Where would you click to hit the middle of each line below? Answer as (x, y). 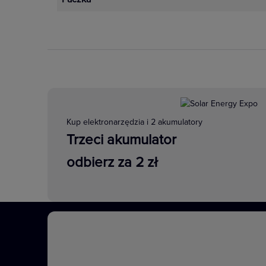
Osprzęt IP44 (162, 244)
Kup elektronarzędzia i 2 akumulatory (134, 122)
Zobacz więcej (165, 29)
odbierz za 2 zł (112, 162)
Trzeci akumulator (121, 140)
